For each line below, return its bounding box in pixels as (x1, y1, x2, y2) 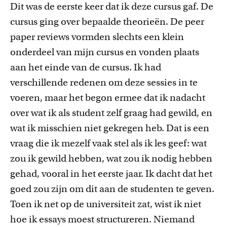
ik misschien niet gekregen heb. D (25, 122, 174, 134)
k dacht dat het (149, 168, 212, 179)
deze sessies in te (125, 77, 198, 88)
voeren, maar (10, 92, 69, 103)
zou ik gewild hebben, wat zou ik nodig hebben (10, 153, 212, 164)
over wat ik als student (10, 107, 106, 119)
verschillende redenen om (10, 77, 125, 88)
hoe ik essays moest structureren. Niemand (10, 213, 195, 225)
